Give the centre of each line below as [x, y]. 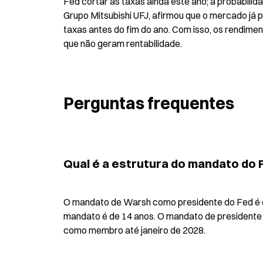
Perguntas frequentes [149, 103]
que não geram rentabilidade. [123, 43]
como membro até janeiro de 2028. [134, 230]
